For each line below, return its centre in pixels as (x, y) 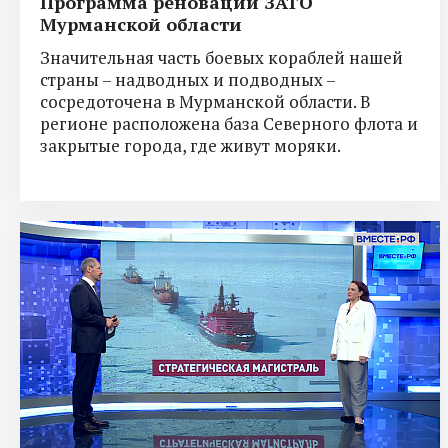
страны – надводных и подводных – (187, 79)
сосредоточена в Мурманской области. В (205, 101)
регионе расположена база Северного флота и (229, 123)
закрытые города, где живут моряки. (190, 145)
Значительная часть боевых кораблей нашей (221, 57)
